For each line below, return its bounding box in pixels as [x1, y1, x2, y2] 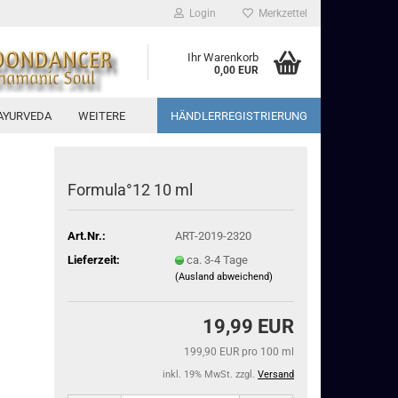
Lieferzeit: [68, 252, 121, 267]
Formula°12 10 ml [68, 180, 194, 199]
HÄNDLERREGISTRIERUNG [171, 109, 307, 123]
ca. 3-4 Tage [187, 252, 249, 267]
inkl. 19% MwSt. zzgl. [163, 369, 258, 380]
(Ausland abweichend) [175, 270, 274, 283]
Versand [258, 369, 294, 380]
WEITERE [78, 109, 125, 123]
